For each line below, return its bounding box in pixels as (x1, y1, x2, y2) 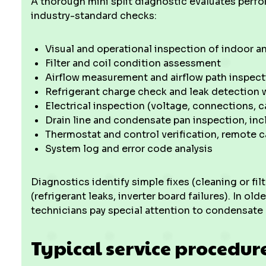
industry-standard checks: (31, 9, 157, 22)
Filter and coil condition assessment (45, 57, 221, 69)
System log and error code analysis (45, 142, 213, 155)
